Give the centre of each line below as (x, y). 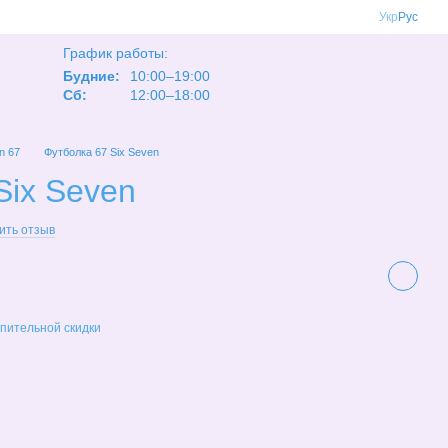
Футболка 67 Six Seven (101, 152)
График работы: (116, 52)
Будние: (92, 75)
